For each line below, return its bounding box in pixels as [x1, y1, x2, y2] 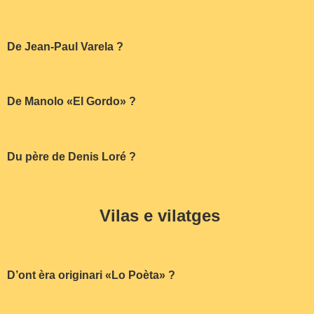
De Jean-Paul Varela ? [7, 40, 123, 53]
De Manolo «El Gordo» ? [7, 95, 136, 108]
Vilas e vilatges [99, 205, 220, 225]
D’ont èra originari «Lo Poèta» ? [7, 268, 175, 281]
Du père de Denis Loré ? [7, 151, 136, 163]
